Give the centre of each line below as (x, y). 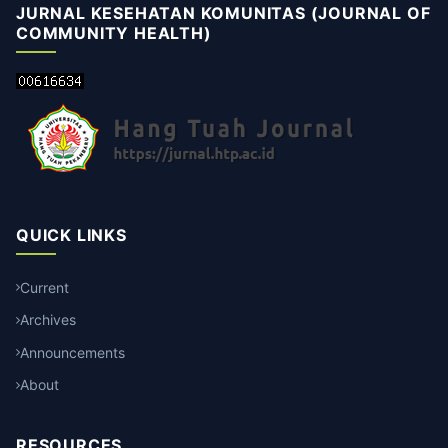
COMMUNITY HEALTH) (114, 33)
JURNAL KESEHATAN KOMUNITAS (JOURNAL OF (223, 13)
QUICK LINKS (71, 235)
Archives (48, 319)
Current (44, 287)
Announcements (72, 352)
